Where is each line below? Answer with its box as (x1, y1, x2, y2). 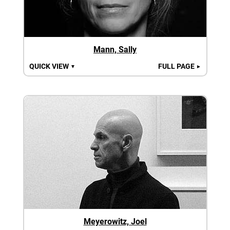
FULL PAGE (158, 62, 196, 70)
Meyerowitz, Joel (83, 216, 147, 226)
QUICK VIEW (29, 62, 70, 70)
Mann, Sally (93, 44, 137, 54)
